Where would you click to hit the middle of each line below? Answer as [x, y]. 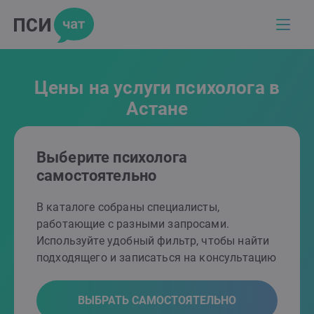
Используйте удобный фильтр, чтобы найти [153, 241]
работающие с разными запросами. [133, 224]
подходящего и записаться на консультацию [157, 258]
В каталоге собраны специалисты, [128, 207]
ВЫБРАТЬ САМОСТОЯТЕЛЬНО [157, 300]
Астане [157, 109]
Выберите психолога [112, 157]
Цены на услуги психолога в [157, 88]
